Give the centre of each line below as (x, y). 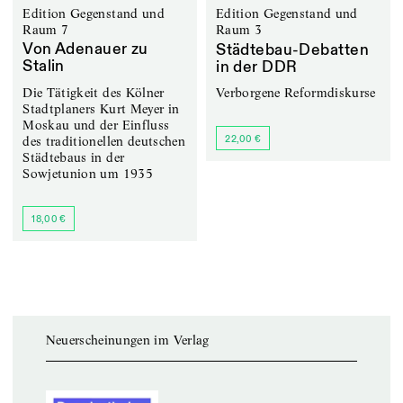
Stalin (44, 67)
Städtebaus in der (74, 157)
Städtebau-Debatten (292, 50)
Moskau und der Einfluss (96, 125)
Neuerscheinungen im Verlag (127, 340)
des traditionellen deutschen (104, 141)
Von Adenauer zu (85, 50)
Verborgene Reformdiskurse (296, 93)
